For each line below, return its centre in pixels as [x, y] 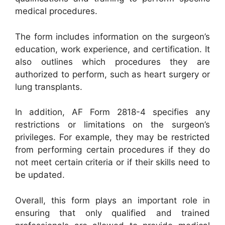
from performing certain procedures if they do [113, 150]
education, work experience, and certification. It [113, 49]
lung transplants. [49, 87]
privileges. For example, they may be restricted [113, 137]
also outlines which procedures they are [113, 62]
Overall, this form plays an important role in [113, 200]
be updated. [40, 175]
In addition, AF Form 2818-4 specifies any [113, 112]
